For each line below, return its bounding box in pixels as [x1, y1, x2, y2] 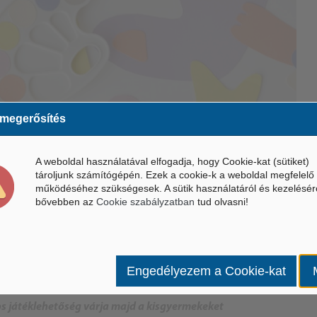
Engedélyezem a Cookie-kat [127, 263, 286, 278]
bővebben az [35, 195, 96, 207]
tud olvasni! [195, 195, 248, 207]
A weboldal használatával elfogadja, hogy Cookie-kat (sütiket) [35, 155, 309, 167]
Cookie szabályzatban [96, 195, 195, 207]
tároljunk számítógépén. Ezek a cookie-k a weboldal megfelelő [35, 168, 314, 180]
